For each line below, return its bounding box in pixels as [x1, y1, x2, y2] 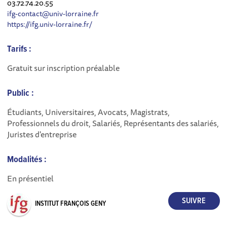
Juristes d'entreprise [7, 128, 77, 141]
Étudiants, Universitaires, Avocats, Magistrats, [7, 105, 170, 119]
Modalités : [7, 154, 47, 166]
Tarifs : [7, 44, 32, 55]
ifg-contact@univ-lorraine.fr [7, 8, 99, 19]
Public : [7, 88, 34, 99]
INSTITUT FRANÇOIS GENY [35, 199, 106, 208]
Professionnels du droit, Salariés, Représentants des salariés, [7, 117, 219, 130]
